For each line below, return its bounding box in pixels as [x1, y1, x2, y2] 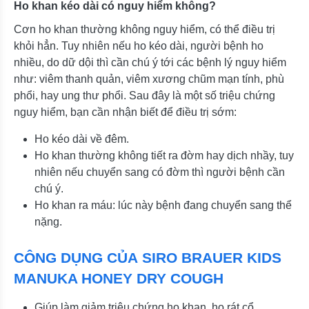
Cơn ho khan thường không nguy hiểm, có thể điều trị [14, 23, 275, 35]
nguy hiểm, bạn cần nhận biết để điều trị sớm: [14, 106, 237, 118]
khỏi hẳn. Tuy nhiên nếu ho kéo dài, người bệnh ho [14, 39, 263, 52]
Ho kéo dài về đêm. [34, 132, 129, 145]
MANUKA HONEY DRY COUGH [14, 270, 223, 286]
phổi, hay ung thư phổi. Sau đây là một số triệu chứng [14, 89, 275, 101]
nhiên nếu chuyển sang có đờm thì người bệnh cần [34, 166, 285, 178]
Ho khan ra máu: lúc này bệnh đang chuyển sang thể [34, 199, 292, 211]
